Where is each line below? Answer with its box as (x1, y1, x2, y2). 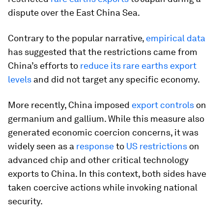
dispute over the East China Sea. (8, 7, 140, 18)
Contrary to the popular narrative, (8, 33, 146, 43)
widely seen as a (8, 141, 76, 151)
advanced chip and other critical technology (8, 155, 189, 165)
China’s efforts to (8, 60, 80, 71)
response (76, 141, 114, 151)
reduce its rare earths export (80, 60, 196, 71)
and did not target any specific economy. (31, 74, 200, 84)
